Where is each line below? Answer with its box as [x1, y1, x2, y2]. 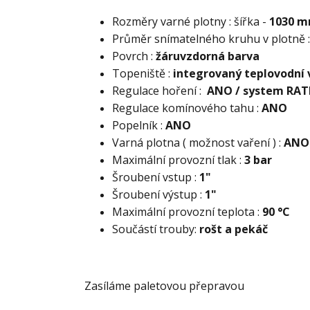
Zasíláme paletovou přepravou [84, 278, 244, 294]
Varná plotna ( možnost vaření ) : [112, 135, 281, 151]
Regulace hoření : [112, 83, 207, 99]
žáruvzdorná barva [156, 48, 259, 64]
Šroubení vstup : [112, 170, 199, 185]
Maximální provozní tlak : [112, 152, 244, 168]
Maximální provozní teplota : [112, 204, 262, 220]
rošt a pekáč [199, 221, 268, 237]
